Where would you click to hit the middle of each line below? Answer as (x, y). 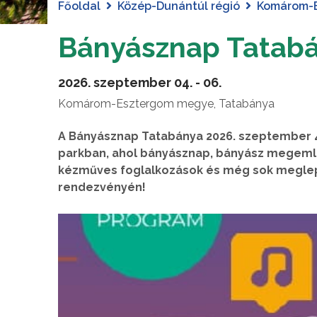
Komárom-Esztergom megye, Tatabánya (166, 103)
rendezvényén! (102, 187)
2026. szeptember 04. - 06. (140, 82)
